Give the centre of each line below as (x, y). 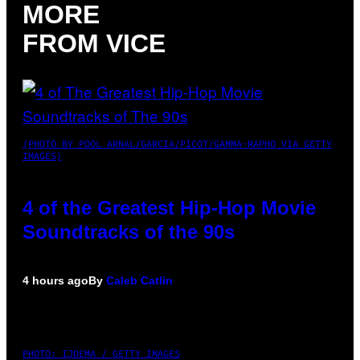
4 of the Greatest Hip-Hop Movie (169, 207)
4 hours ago (55, 280)
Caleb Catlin (139, 280)
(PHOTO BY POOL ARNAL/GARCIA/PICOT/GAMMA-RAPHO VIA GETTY (177, 143)
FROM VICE (94, 44)
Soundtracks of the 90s (129, 231)
